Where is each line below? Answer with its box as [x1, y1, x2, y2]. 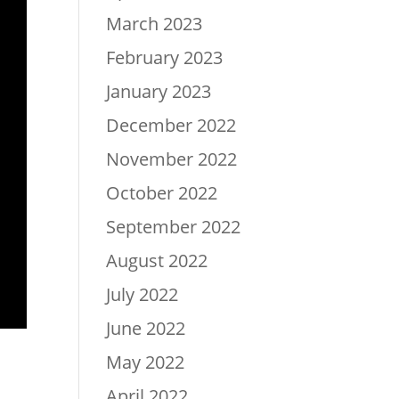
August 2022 [106, 248, 208, 273]
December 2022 [106, 112, 237, 137]
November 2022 [106, 146, 238, 171]
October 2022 [106, 180, 218, 205]
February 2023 [106, 45, 224, 69]
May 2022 [106, 349, 185, 374]
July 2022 [106, 281, 179, 306]
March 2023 [106, 11, 203, 36]
